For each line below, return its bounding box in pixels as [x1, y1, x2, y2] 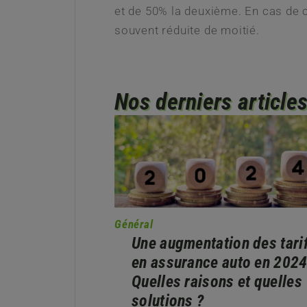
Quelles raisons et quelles [132, 272, 302, 292]
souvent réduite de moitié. [114, 23, 260, 37]
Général [114, 217, 153, 232]
